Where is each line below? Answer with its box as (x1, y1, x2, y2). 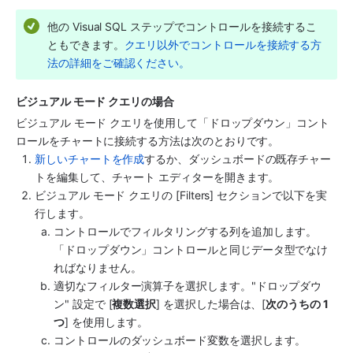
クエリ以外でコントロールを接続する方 (124, 37, 322, 51)
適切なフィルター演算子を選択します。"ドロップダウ (54, 279, 322, 293)
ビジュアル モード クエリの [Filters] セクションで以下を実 (35, 188, 327, 203)
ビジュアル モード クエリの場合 (16, 94, 174, 108)
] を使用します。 (64, 315, 149, 329)
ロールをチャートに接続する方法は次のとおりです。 (16, 134, 280, 148)
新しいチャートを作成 (35, 152, 145, 166)
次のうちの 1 (266, 297, 329, 311)
